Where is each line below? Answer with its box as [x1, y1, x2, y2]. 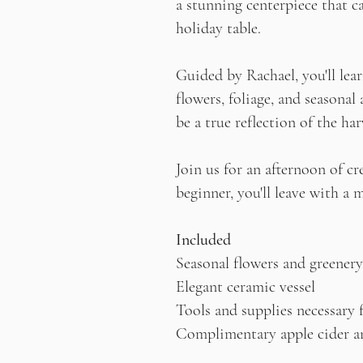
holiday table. [176, 19, 261, 38]
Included [176, 230, 231, 250]
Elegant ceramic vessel [176, 277, 315, 297]
